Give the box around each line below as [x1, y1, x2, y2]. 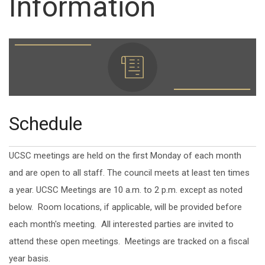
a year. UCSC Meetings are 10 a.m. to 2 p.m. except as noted [9, 184, 243, 195]
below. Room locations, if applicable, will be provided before [9, 201, 242, 212]
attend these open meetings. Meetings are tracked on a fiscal [9, 235, 249, 247]
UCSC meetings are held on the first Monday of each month [9, 150, 241, 161]
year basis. [9, 253, 50, 264]
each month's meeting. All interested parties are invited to [9, 218, 234, 230]
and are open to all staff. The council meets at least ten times [9, 167, 250, 178]
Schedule [9, 112, 82, 135]
